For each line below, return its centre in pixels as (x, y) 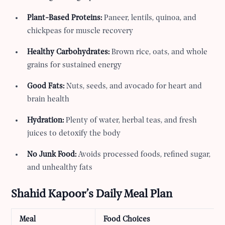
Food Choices (127, 219)
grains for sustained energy (75, 65)
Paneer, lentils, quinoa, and (149, 18)
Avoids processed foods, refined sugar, (144, 154)
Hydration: (46, 120)
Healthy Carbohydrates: (69, 52)
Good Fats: (46, 86)
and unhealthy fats (60, 167)
